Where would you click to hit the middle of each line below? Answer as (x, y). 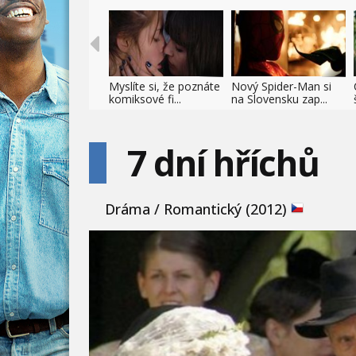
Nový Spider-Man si (281, 86)
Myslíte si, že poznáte (164, 86)
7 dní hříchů (223, 163)
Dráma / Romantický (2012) (198, 209)
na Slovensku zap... (279, 99)
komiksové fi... (145, 99)
